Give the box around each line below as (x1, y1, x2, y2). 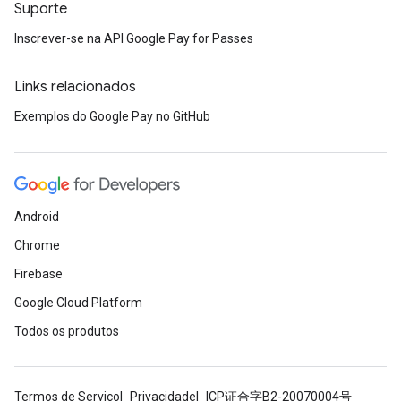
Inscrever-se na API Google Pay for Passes (14, 31, 253, 46)
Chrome (14, 238, 60, 252)
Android (14, 209, 59, 224)
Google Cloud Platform (14, 295, 142, 310)
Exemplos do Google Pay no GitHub (14, 109, 210, 124)
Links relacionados (14, 78, 136, 96)
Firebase (14, 267, 63, 281)
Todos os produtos (14, 324, 119, 338)
